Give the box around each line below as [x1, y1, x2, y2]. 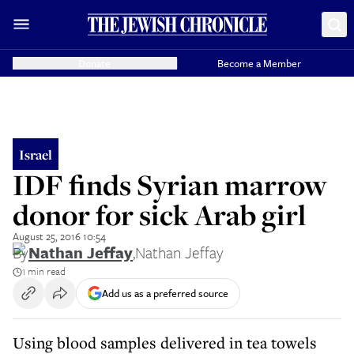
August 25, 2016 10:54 [13, 228, 106, 244]
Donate [78, 55, 111, 71]
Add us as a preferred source [102, 284, 228, 301]
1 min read [22, 263, 66, 279]
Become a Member [217, 55, 302, 71]
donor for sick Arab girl [13, 195, 306, 234]
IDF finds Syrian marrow [13, 165, 327, 204]
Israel [19, 145, 52, 164]
